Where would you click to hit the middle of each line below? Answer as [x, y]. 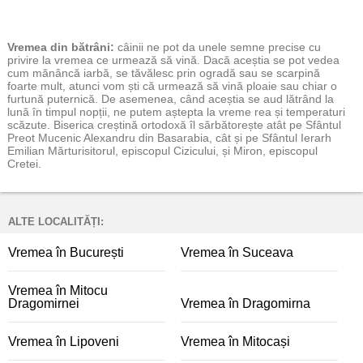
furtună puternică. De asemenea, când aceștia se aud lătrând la [171, 99]
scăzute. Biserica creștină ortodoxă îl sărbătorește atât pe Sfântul [174, 125]
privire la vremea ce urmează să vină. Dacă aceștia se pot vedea [173, 60]
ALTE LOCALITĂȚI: [56, 222]
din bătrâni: [81, 47]
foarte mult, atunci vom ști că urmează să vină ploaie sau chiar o [172, 86]
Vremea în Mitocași [235, 342]
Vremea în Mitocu [58, 290]
